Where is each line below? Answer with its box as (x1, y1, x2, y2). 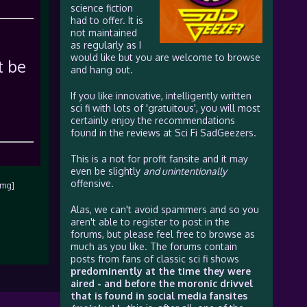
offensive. (70, 177, 114, 189)
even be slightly (70, 165, 143, 177)
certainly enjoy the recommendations (70, 114, 235, 126)
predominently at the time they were (70, 265, 251, 277)
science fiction (70, 2, 133, 14)
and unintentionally (143, 165, 227, 177)
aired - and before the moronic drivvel (70, 278, 253, 289)
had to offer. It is (70, 14, 143, 26)
